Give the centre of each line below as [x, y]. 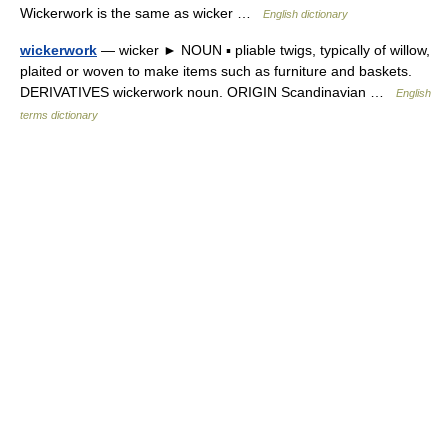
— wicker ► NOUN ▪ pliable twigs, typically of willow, [263, 50]
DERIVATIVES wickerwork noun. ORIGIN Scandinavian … [208, 92]
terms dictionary [59, 115]
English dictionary [305, 14]
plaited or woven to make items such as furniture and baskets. [216, 71]
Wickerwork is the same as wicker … [141, 13]
